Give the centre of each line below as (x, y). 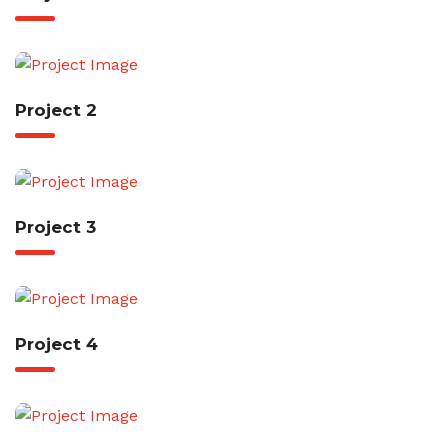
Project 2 (56, 110)
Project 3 (55, 227)
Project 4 (56, 344)
